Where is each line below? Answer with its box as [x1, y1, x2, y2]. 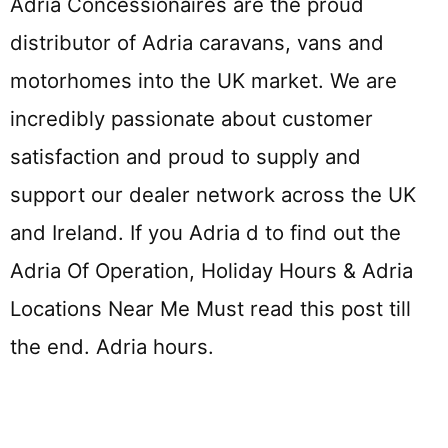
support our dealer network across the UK [10, 182, 416, 208]
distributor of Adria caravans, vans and [10, 30, 384, 56]
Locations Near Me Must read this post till [10, 296, 411, 322]
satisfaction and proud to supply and [10, 144, 361, 170]
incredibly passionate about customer [10, 106, 373, 132]
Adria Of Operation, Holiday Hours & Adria [10, 258, 413, 284]
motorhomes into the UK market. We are [10, 68, 397, 94]
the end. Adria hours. [10, 334, 214, 360]
